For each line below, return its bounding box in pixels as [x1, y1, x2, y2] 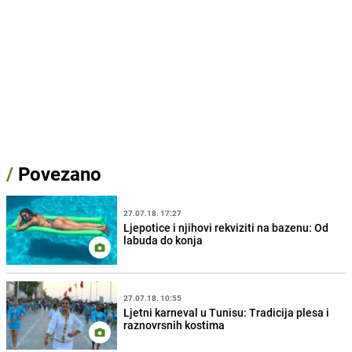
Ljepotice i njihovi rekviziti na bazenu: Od [123, 220, 329, 236]
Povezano [13, 161, 101, 187]
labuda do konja [123, 233, 203, 248]
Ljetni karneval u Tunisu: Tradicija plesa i [123, 305, 330, 321]
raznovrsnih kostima [123, 317, 225, 333]
